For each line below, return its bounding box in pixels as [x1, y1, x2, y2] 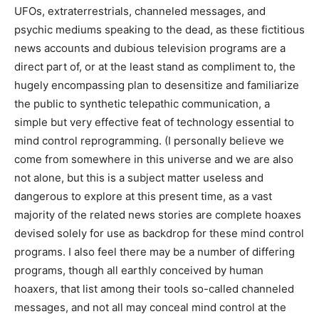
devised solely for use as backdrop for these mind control [14, 226, 304, 241]
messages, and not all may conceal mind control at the [14, 300, 286, 315]
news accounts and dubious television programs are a [14, 41, 286, 56]
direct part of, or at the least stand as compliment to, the [14, 60, 296, 74]
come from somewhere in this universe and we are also [14, 152, 293, 167]
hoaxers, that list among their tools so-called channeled [14, 282, 294, 296]
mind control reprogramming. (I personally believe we [14, 134, 284, 148]
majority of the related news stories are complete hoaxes [14, 208, 301, 222]
